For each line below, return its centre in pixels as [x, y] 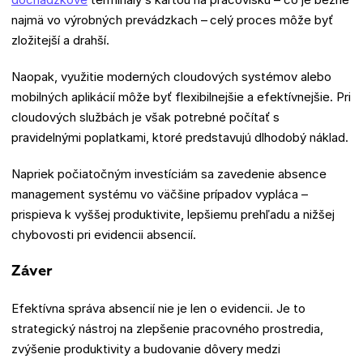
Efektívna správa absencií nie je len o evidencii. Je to [158, 308]
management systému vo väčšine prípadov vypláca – [160, 194]
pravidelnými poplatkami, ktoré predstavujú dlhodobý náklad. [180, 137]
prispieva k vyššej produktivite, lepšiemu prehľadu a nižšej [173, 214]
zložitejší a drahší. [60, 40]
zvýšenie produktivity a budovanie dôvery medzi [146, 348]
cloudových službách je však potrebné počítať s [145, 117]
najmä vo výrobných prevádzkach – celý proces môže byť [172, 19]
